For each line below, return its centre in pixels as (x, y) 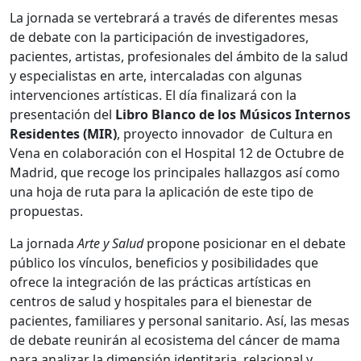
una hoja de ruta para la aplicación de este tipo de (162, 191)
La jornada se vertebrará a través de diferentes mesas (174, 17)
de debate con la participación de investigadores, (159, 37)
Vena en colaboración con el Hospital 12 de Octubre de (177, 153)
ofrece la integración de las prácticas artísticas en (160, 282)
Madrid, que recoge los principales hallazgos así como (175, 172)
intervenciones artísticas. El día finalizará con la (153, 95)
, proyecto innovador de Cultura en (225, 133)
